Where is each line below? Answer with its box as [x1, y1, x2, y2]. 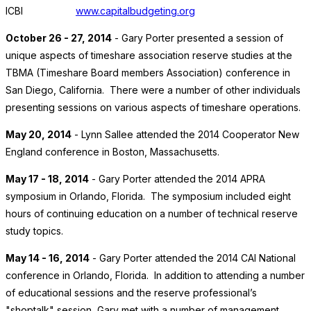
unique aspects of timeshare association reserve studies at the [6, 49, 292, 62]
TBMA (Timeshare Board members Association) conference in [6, 67, 290, 79]
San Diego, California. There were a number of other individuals [6, 84, 301, 96]
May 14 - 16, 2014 [6, 252, 90, 264]
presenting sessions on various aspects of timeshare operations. [6, 101, 301, 114]
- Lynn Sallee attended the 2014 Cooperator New [72, 128, 299, 141]
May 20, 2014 [6, 128, 72, 141]
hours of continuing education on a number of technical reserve [6, 208, 298, 220]
